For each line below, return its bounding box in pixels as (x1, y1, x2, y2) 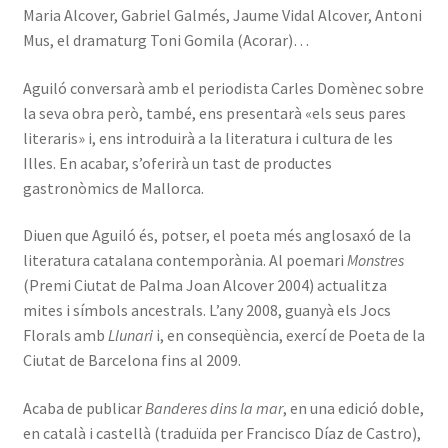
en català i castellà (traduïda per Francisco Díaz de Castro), (22, 422, 421, 443)
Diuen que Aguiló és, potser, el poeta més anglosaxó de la (22, 225, 411, 246)
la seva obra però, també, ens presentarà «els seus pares (22, 102, 406, 123)
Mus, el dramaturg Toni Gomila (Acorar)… (22, 30, 309, 50)
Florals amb (22, 325, 108, 346)
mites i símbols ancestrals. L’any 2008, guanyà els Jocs (22, 300, 391, 321)
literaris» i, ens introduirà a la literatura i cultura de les (22, 127, 393, 148)
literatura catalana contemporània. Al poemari (22, 250, 347, 271)
